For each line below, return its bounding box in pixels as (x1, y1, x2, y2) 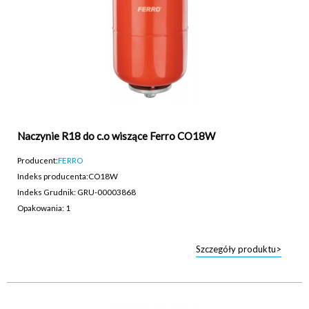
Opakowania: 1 (17, 202, 70, 212)
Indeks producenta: (17, 170, 88, 181)
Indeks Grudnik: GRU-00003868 (17, 186, 136, 197)
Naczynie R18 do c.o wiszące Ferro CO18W (17, 129, 215, 142)
